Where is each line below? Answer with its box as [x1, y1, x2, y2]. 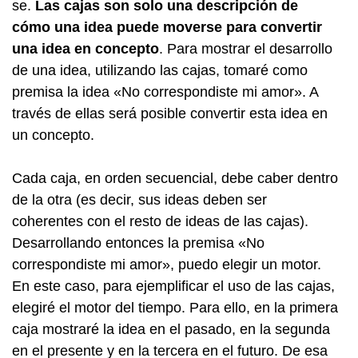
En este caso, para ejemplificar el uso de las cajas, [12, 278, 335, 294]
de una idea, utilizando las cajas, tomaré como [12, 62, 308, 78]
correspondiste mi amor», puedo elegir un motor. [12, 257, 321, 272]
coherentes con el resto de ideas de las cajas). [12, 213, 308, 229]
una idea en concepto [12, 41, 159, 57]
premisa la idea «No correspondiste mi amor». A [12, 84, 318, 100]
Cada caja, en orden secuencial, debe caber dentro [12, 170, 338, 186]
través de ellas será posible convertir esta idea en [12, 105, 328, 121]
